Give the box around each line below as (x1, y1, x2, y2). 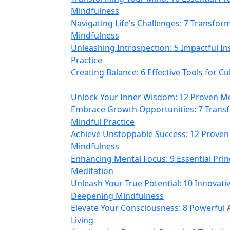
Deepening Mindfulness (71, 190, 164, 201)
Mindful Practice (71, 116, 135, 127)
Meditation (71, 165, 113, 177)
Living (71, 215, 93, 226)
